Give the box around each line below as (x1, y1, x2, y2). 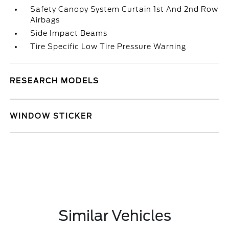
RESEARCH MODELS (10, 77, 100, 85)
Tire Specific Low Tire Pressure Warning (30, 42, 187, 51)
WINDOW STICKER (10, 112, 93, 120)
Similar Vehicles (58, 207, 171, 224)
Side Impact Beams (30, 29, 108, 37)
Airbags (30, 16, 60, 24)
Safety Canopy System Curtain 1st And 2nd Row (30, 5, 219, 13)
